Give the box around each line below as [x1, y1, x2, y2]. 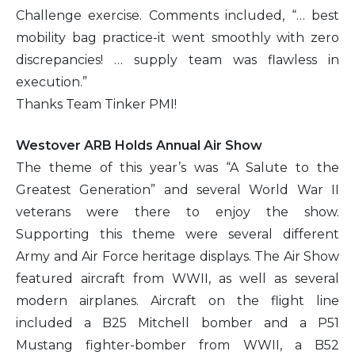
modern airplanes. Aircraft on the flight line [16, 292, 339, 308]
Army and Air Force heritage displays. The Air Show [16, 248, 339, 264]
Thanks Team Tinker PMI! [16, 96, 177, 112]
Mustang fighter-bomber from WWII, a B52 [16, 337, 339, 353]
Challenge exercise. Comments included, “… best [16, 7, 339, 23]
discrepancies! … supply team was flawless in [16, 52, 339, 67]
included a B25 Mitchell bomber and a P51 [16, 315, 339, 330]
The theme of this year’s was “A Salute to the [16, 159, 339, 175]
